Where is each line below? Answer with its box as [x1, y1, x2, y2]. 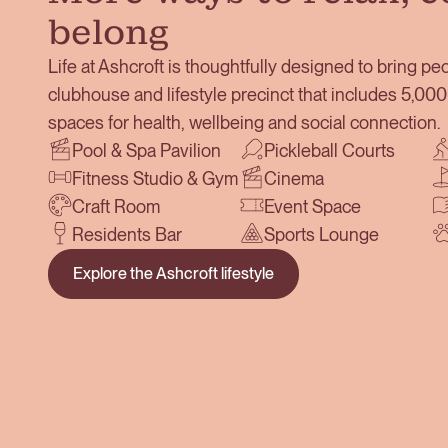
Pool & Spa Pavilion [72, 140, 221, 161]
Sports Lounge [263, 224, 379, 245]
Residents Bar [72, 224, 182, 245]
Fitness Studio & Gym [72, 168, 238, 189]
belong [48, 11, 169, 54]
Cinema [263, 168, 324, 189]
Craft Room [72, 196, 160, 217]
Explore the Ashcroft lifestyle [73, 264, 274, 283]
